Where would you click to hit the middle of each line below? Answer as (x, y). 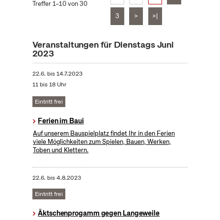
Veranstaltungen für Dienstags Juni (103, 45)
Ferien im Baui (61, 121)
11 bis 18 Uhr (49, 85)
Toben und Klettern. (61, 150)
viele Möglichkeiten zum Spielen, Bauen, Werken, (102, 142)
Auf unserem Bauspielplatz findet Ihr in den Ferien (104, 134)
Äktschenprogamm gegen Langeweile (99, 213)
